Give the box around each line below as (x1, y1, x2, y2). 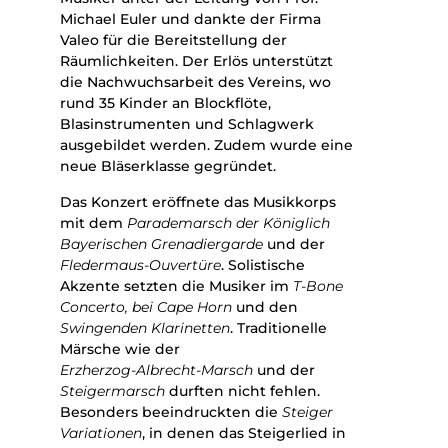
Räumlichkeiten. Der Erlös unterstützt (60, 52, 333, 71)
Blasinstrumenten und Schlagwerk (60, 115, 314, 134)
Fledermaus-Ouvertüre (60, 255, 221, 274)
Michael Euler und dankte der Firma (60, 10, 321, 29)
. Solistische (221, 255, 305, 274)
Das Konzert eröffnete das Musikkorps (60, 192, 336, 211)
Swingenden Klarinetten (60, 318, 230, 337)
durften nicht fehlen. (165, 381, 320, 400)
